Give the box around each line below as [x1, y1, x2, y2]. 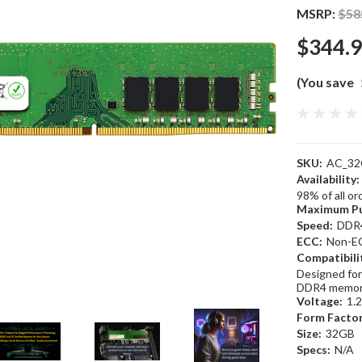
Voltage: [297, 294, 343, 308]
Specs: [297, 343, 330, 356]
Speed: [297, 218, 333, 232]
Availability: [297, 172, 360, 186]
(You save [297, 74, 354, 90]
